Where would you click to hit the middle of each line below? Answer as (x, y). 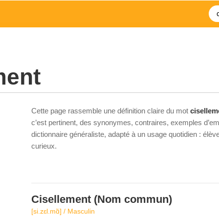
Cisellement (61, 199)
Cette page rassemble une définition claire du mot (111, 111)
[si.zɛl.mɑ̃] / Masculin (63, 211)
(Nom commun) (131, 199)
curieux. (44, 146)
